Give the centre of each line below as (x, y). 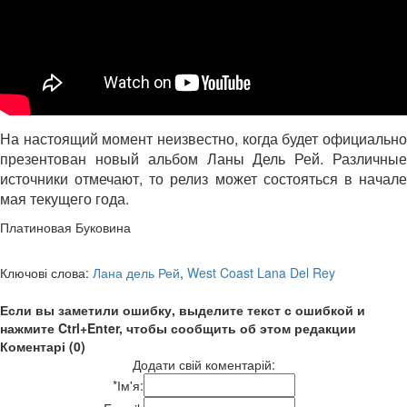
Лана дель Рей (136, 272)
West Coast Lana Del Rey (261, 272)
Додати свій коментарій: (203, 364)
